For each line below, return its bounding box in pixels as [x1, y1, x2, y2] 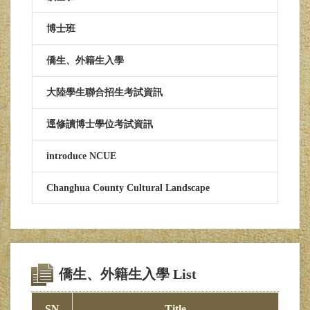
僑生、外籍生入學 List [59, 266, 197, 282]
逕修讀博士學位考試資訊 [46, 119, 153, 129]
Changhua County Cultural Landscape [46, 183, 210, 193]
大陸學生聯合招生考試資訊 [46, 87, 163, 98]
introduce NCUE [46, 151, 116, 161]
